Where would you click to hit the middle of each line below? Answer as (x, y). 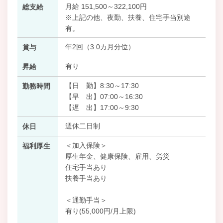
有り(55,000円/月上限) (100, 211)
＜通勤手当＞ (86, 200)
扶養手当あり (86, 178)
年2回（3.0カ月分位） (100, 47)
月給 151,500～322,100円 (106, 6)
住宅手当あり (86, 167)
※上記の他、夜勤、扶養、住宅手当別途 (128, 17)
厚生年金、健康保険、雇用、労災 (117, 156)
